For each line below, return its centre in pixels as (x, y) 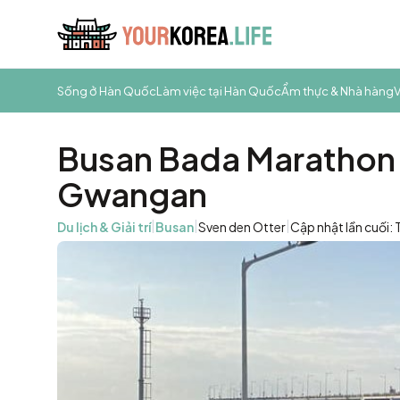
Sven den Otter (242, 227)
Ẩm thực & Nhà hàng (337, 91)
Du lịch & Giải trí (104, 227)
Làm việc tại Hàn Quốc (219, 91)
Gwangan (132, 194)
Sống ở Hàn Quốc (107, 91)
